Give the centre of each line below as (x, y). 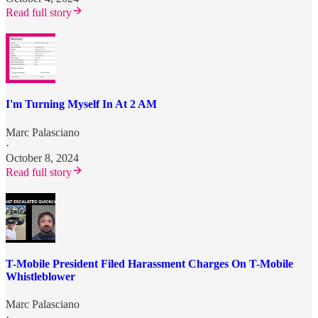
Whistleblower (40, 276)
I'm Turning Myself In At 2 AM (81, 104)
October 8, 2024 (42, 158)
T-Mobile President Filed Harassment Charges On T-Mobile (149, 263)
